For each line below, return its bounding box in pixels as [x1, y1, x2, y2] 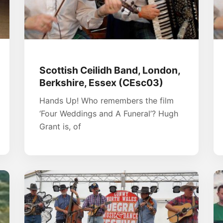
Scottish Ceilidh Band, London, [39, 64, 180, 76]
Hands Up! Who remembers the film [39, 95, 174, 106]
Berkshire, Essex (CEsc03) [39, 76, 163, 89]
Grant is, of [39, 121, 81, 131]
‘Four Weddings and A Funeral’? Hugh [39, 108, 178, 118]
